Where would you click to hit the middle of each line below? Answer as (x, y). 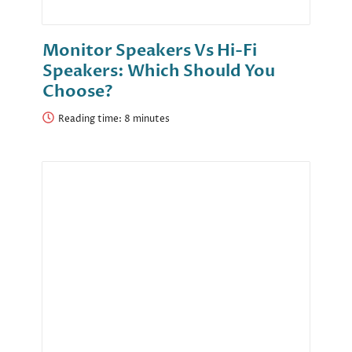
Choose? (78, 92)
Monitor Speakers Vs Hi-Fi (150, 51)
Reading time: (91, 119)
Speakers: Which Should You (159, 71)
